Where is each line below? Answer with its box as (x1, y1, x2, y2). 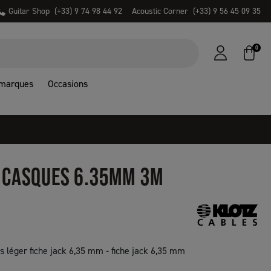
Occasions (48, 77, 88, 90)
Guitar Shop (8, 5, 50, 17)
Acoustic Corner (132, 5, 188, 17)
